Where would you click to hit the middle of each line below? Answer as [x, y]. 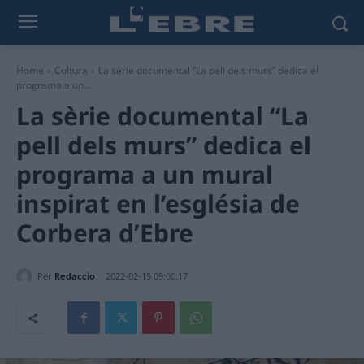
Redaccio [75, 275]
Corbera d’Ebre [105, 233]
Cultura [71, 70]
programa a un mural [145, 174]
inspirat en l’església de [158, 204]
